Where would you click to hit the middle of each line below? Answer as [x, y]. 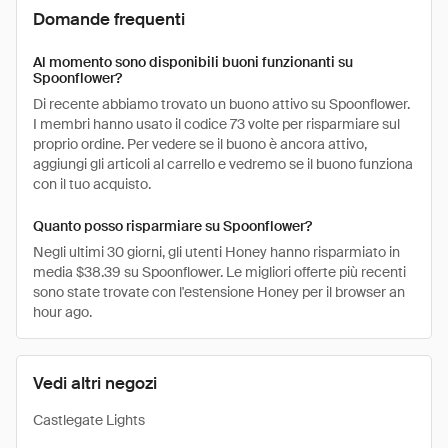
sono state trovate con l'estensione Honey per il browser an [219, 292]
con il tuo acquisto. [92, 184]
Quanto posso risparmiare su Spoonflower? [172, 226]
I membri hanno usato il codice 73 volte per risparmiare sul [216, 124]
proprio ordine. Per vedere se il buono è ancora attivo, [200, 144]
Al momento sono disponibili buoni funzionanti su [193, 62]
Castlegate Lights [89, 420]
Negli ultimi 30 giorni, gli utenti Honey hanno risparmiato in [216, 252]
